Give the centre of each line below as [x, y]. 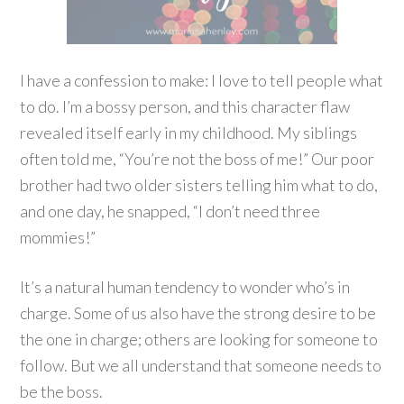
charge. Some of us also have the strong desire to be [198, 313]
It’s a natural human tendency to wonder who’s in [185, 287]
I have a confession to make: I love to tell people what [202, 80]
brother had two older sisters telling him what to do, [199, 185]
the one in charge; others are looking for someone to [199, 339]
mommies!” [58, 237]
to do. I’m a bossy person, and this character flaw [185, 106]
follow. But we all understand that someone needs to [201, 365]
